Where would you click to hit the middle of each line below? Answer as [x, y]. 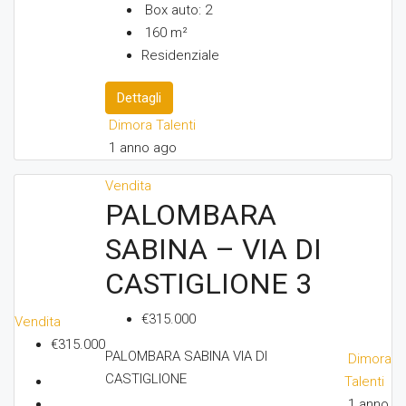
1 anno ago [143, 148]
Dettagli [139, 98]
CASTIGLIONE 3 [208, 284]
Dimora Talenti [152, 125]
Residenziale [180, 55]
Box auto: [173, 10]
